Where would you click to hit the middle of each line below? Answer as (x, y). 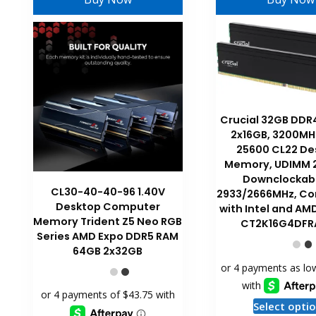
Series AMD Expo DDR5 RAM (108, 237)
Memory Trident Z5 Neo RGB (108, 222)
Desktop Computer (108, 207)
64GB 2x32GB (108, 251)
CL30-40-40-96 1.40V (108, 192)
